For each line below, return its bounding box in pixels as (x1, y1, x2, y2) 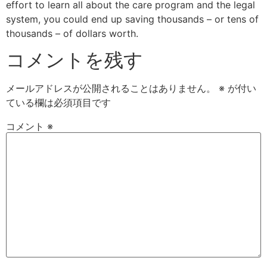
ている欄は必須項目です (6, 96, 111, 108)
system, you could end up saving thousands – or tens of (6, 13, 259, 25)
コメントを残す (6, 48, 143, 72)
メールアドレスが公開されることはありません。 (6, 82, 216, 94)
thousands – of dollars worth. (6, 27, 138, 39)
